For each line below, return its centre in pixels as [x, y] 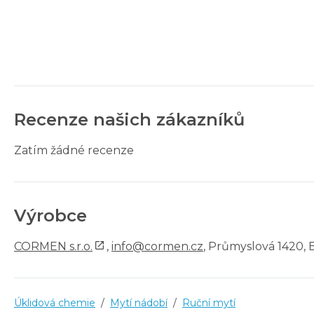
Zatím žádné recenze [74, 150]
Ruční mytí [209, 302]
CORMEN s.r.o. [53, 246]
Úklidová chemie [55, 302]
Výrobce [50, 215]
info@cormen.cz [157, 246]
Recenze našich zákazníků [129, 119]
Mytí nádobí [139, 302]
